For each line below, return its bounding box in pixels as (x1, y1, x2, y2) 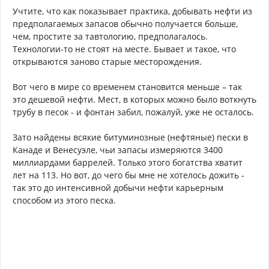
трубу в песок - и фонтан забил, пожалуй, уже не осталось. (13, 106, 254, 118)
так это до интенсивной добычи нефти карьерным (13, 182, 223, 194)
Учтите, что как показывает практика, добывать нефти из (13, 5, 252, 17)
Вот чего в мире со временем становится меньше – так (13, 81, 242, 93)
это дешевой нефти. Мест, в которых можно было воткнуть (13, 94, 256, 106)
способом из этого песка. (13, 195, 116, 207)
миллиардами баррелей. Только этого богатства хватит (13, 157, 243, 169)
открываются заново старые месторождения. (13, 56, 202, 68)
